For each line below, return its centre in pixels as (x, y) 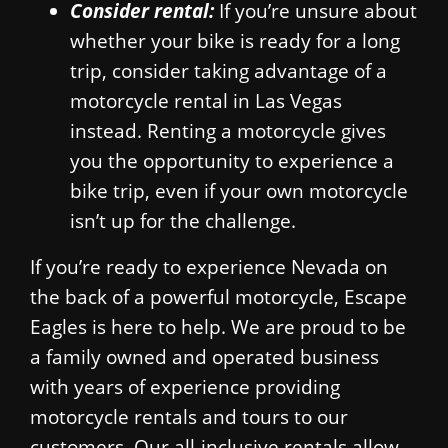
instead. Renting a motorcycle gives (228, 130)
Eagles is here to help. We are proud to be (218, 326)
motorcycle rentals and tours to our (189, 416)
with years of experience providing (185, 386)
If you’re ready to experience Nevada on (209, 266)
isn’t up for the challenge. (183, 220)
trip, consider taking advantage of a (228, 70)
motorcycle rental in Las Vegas (206, 100)
